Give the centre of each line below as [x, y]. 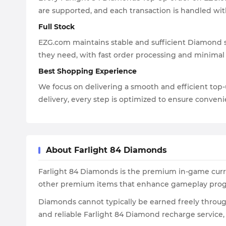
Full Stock [56, 27]
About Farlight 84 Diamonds [106, 150]
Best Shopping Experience [88, 71]
